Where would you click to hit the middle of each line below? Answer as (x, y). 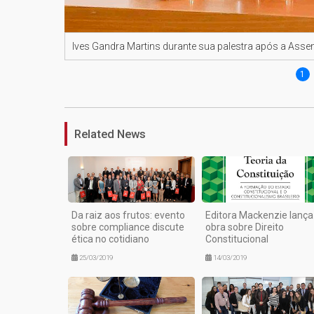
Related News (110, 134)
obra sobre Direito (244, 227)
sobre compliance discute (128, 227)
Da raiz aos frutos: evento (128, 215)
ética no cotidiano (110, 239)
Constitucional (237, 239)
